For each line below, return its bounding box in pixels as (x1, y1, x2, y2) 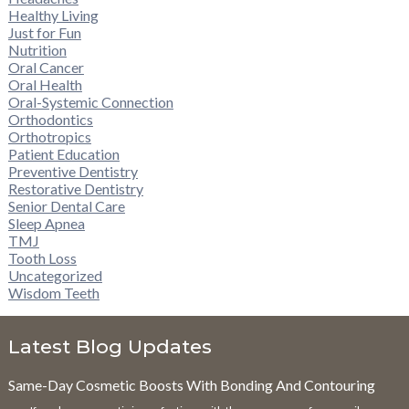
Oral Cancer (7, 58, 84, 77)
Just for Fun (7, 24, 81, 42)
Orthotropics (7, 128, 91, 146)
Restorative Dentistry (7, 180, 143, 198)
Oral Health (7, 76, 82, 94)
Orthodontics (7, 110, 93, 129)
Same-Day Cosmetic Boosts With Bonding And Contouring (7, 376, 375, 394)
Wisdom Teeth (7, 284, 100, 302)
